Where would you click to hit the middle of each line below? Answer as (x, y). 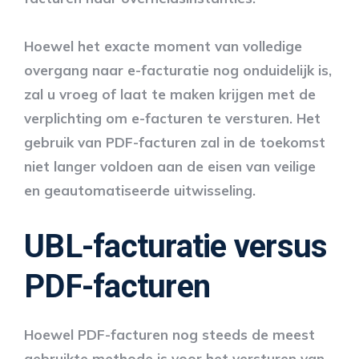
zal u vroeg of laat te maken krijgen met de (170, 94)
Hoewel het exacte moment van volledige (163, 46)
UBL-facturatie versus (176, 246)
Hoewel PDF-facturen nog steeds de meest (169, 334)
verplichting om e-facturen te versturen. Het (172, 118)
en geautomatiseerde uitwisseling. (140, 190)
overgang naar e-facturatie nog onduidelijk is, (178, 70)
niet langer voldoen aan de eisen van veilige (170, 166)
